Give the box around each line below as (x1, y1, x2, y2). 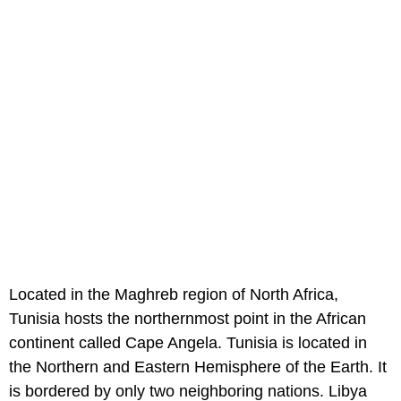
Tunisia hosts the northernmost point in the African (9, 309, 366, 328)
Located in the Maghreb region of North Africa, (9, 285, 338, 303)
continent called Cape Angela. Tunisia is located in (9, 333, 367, 352)
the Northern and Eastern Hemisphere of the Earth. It (9, 357, 387, 376)
